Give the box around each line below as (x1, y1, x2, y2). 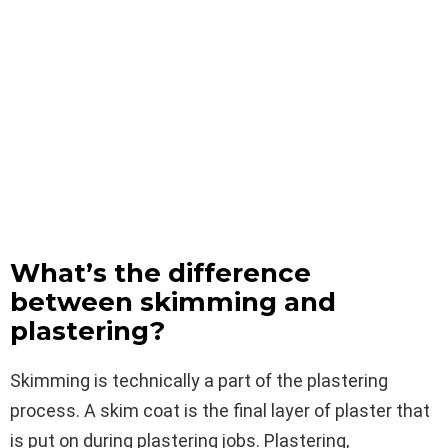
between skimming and (10, 285, 336, 318)
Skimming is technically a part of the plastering (10, 369, 388, 391)
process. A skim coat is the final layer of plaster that (10, 399, 430, 421)
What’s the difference (10, 256, 311, 289)
